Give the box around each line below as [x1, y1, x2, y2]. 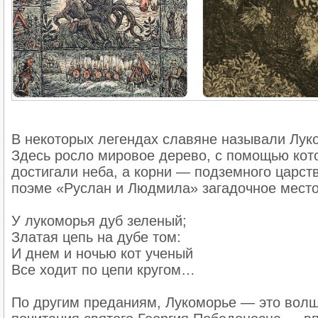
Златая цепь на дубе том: [11, 229, 182, 246]
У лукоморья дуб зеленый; [11, 213, 187, 229]
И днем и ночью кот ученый [11, 246, 194, 262]
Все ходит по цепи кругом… [11, 262, 196, 278]
